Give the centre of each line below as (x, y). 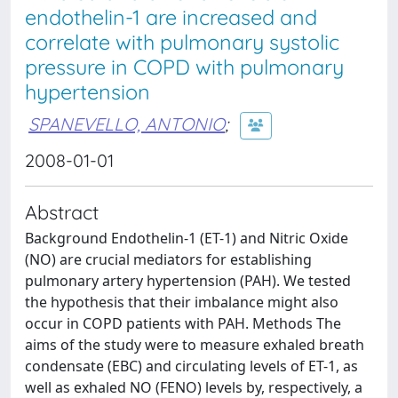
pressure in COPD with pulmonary (184, 67)
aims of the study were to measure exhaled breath (195, 345)
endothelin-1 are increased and (171, 17)
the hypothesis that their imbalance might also (182, 302)
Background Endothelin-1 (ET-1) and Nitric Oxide (187, 238)
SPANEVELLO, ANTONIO (127, 123)
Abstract (62, 212)
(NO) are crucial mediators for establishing (168, 259)
